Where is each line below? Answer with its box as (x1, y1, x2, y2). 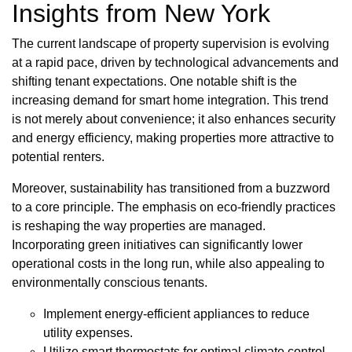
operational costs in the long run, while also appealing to (12, 257, 324, 271)
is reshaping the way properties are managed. (12, 219, 266, 233)
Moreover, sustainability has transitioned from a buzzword (12, 181, 330, 196)
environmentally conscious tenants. (12, 276, 207, 290)
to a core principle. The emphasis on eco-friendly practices (12, 200, 335, 214)
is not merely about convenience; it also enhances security (12, 112, 335, 126)
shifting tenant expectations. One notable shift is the (12, 75, 297, 89)
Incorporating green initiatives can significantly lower (12, 238, 302, 252)
